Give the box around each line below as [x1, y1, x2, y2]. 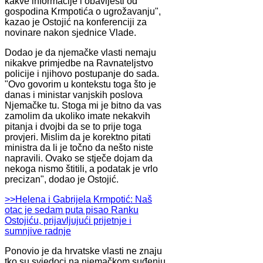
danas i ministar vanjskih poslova [5, 89, 143, 100]
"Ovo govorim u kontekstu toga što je [5, 79, 156, 89]
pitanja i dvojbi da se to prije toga [5, 121, 141, 131]
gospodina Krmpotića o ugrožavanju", [5, 6, 161, 16]
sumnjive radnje [5, 225, 71, 236]
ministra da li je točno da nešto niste [5, 142, 153, 153]
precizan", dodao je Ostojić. [5, 174, 119, 184]
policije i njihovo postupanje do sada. [5, 68, 159, 79]
